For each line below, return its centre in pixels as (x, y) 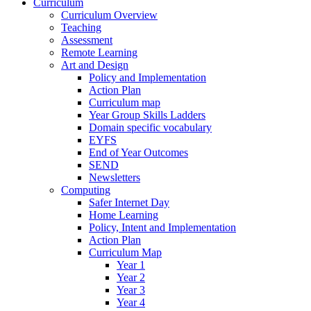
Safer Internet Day (129, 202)
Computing (86, 190)
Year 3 (131, 289)
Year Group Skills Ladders (147, 115)
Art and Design (95, 65)
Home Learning (124, 215)
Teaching (81, 27)
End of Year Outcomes (138, 152)
